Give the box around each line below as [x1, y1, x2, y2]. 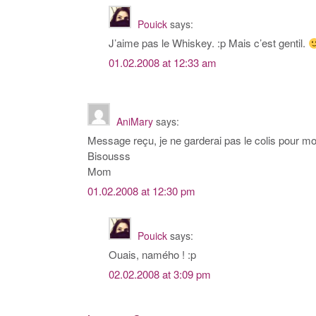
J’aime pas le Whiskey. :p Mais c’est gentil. [109, 35, 308, 51]
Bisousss [87, 148, 130, 164]
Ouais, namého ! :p [109, 247, 196, 262]
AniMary [116, 114, 153, 129]
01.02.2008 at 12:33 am [109, 55, 217, 71]
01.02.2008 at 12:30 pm [87, 183, 195, 199]
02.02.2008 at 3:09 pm [109, 267, 211, 282]
